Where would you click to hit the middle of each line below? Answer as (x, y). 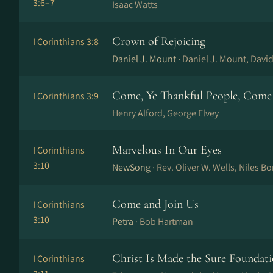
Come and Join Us (155, 204)
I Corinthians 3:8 (66, 42)
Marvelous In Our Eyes (167, 150)
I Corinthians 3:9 (66, 96)
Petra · (126, 222)
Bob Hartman (166, 222)
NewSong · (134, 167)
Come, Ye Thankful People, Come (192, 96)
